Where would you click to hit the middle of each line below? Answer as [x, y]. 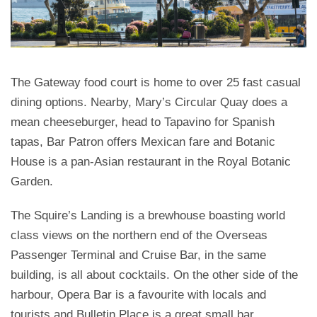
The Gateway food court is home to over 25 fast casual [156, 82]
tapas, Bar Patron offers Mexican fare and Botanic [143, 142]
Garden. [32, 181]
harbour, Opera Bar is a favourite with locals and [138, 294]
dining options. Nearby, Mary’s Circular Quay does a [149, 102]
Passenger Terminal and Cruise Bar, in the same [138, 255]
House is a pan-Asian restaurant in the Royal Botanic [151, 161]
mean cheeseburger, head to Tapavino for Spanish [143, 122]
